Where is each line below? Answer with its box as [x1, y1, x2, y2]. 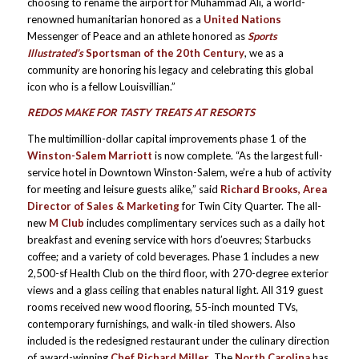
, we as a [244, 46, 284, 60]
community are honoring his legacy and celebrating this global [26, 63, 313, 77]
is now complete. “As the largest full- [151, 148, 323, 162]
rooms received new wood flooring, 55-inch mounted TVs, [26, 300, 298, 313]
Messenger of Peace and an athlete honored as [26, 30, 248, 43]
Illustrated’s [26, 46, 83, 60]
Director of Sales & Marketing [26, 199, 182, 212]
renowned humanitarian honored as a [26, 13, 204, 26]
